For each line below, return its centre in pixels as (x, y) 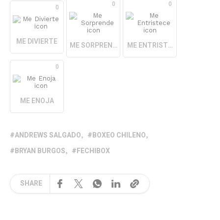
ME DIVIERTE (37, 42)
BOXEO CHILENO (119, 135)
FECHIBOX (93, 151)
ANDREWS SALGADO (48, 135)
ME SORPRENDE (95, 45)
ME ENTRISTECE (153, 45)
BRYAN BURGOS (40, 151)
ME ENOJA (37, 101)
